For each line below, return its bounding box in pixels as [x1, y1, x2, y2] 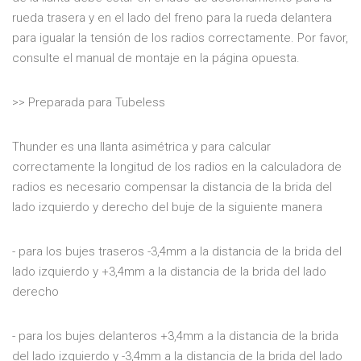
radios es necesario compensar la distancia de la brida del [12, 179, 332, 194]
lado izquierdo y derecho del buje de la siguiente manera [12, 199, 322, 214]
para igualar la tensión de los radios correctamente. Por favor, [12, 30, 348, 45]
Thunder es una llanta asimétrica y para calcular [12, 139, 271, 154]
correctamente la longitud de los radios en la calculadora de [12, 159, 342, 174]
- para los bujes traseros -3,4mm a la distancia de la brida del [12, 243, 342, 259]
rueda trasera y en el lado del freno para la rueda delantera [12, 10, 332, 25]
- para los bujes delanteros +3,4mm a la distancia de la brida [12, 328, 338, 343]
